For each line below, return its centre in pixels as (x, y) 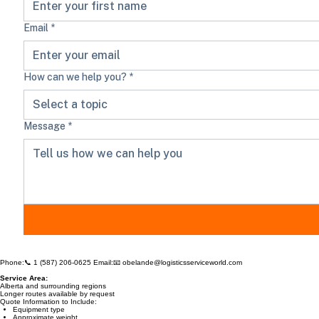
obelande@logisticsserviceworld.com (182, 277)
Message (45, 140)
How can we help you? (75, 91)
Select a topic (70, 119)
